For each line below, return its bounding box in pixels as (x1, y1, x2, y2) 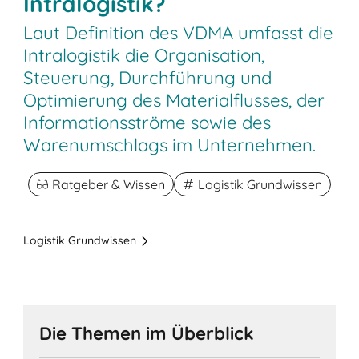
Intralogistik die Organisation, (23, 44, 265, 67)
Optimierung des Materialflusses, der (23, 89, 325, 112)
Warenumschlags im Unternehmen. (23, 134, 317, 157)
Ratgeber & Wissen (52, 176, 165, 193)
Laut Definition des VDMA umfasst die (23, 22, 334, 45)
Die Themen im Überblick (39, 321, 255, 345)
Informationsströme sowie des (23, 111, 272, 135)
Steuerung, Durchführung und (23, 67, 272, 90)
